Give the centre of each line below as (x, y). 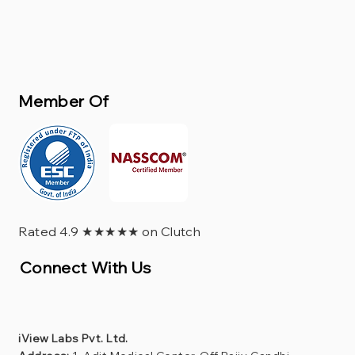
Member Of (64, 101)
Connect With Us (85, 267)
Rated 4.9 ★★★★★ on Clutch (110, 231)
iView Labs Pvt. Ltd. (73, 338)
